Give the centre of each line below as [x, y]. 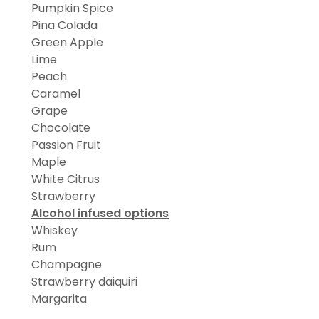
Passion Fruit [68, 145]
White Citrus [67, 179]
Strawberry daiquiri [86, 282]
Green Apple [67, 43]
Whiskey [56, 231]
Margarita [61, 299]
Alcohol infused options [100, 214]
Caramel [57, 94]
